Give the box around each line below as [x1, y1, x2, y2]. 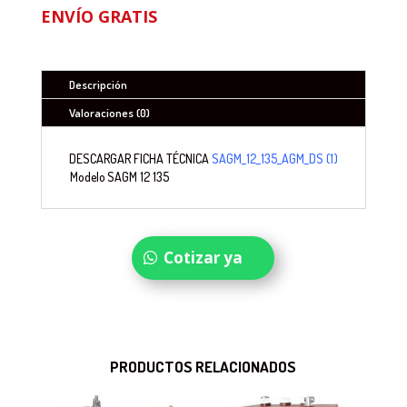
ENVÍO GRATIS [40, 5, 157, 27]
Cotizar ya [164, 246, 243, 268]
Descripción [68, 76, 127, 92]
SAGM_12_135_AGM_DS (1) [211, 150, 338, 166]
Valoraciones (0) [68, 104, 150, 120]
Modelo [69, 168, 105, 184]
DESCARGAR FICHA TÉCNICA [68, 150, 212, 166]
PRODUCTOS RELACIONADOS [110, 356, 297, 376]
